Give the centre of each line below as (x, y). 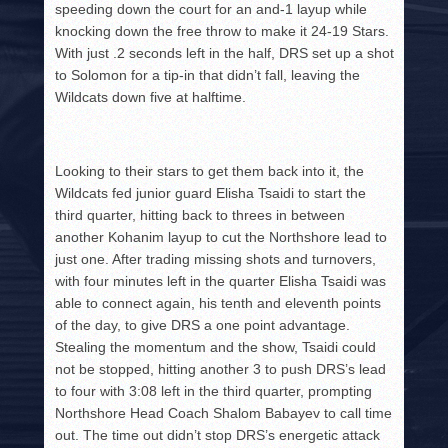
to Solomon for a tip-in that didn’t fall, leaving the (208, 75)
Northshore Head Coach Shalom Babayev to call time (224, 413)
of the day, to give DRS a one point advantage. (203, 325)
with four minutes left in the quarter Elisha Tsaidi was (221, 281)
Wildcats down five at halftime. (153, 97)
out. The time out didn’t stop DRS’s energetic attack (218, 435)
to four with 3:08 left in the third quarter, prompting (214, 391)
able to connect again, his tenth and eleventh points (218, 303)
